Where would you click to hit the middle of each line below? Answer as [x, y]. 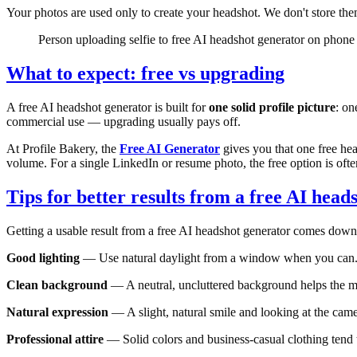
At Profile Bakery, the [63, 149]
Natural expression [57, 312]
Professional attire [55, 339]
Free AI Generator [170, 149]
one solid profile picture [272, 108]
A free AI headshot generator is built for [108, 108]
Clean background [57, 284]
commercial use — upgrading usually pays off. [124, 122]
